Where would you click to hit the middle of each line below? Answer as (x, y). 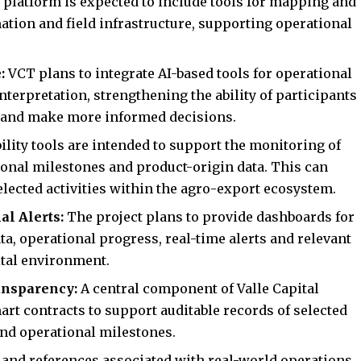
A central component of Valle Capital (200, 289)
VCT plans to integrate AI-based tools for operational (180, 74)
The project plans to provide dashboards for (211, 217)
